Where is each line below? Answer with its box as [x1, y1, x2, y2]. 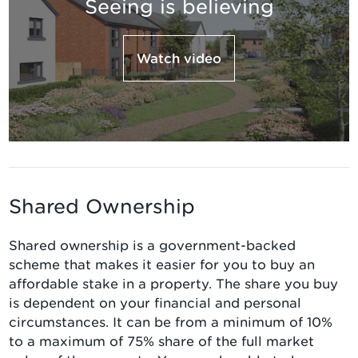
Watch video [137, 50, 221, 66]
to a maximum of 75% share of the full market [9, 333, 314, 350]
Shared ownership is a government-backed [9, 237, 296, 254]
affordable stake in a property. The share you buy [9, 276, 338, 292]
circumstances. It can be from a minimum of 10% [9, 314, 332, 331]
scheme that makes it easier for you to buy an [9, 257, 315, 273]
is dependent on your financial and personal [9, 295, 301, 312]
